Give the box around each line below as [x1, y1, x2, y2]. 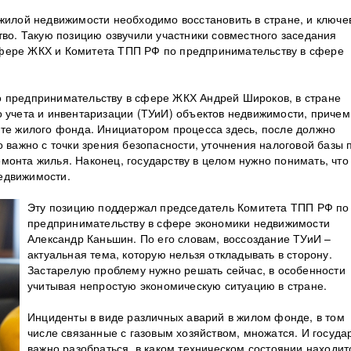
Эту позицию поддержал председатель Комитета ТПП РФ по [27, 199, 349, 215]
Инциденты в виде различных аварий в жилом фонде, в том [27, 309, 345, 324]
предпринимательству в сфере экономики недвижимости [27, 215, 330, 230]
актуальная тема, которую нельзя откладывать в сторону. [27, 246, 332, 262]
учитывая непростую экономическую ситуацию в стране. [27, 277, 327, 293]
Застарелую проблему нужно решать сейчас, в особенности [27, 262, 346, 277]
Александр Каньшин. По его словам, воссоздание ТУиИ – [27, 230, 331, 246]
